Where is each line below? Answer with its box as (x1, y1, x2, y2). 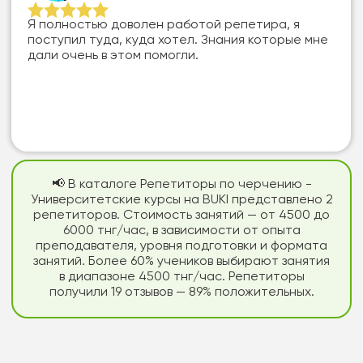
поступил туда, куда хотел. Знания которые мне (28, 34, 329, 47)
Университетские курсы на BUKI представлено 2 (30, 194, 333, 207)
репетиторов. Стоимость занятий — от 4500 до (33, 209, 330, 222)
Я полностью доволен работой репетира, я (28, 19, 301, 32)
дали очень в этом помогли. (28, 49, 199, 62)
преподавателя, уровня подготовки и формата (36, 240, 327, 253)
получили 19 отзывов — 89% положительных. (49, 286, 314, 299)
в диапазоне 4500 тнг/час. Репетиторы (58, 271, 305, 284)
